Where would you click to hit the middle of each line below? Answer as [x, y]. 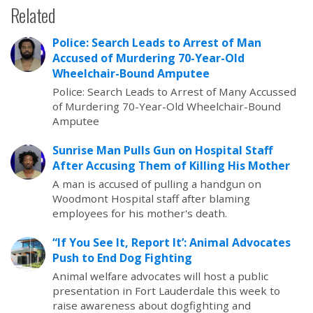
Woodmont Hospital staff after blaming [151, 198]
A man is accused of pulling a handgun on [157, 183]
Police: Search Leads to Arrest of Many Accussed [174, 91]
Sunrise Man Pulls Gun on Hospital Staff [162, 150]
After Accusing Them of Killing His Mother [171, 165]
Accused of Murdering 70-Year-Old [148, 58]
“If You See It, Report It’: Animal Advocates [172, 242]
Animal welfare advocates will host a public [160, 276]
